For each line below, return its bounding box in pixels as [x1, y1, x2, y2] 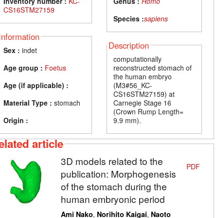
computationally [113, 54, 162, 64]
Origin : [3, 115, 28, 125]
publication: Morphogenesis [60, 167, 176, 181]
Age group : [3, 62, 43, 73]
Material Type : [3, 97, 52, 108]
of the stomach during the [60, 180, 167, 193]
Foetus [45, 62, 66, 73]
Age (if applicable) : [3, 80, 69, 90]
